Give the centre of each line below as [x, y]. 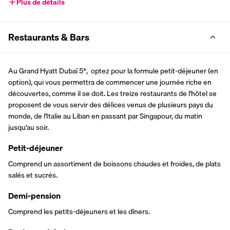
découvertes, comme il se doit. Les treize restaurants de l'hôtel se [112, 94]
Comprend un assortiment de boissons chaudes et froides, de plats [114, 164]
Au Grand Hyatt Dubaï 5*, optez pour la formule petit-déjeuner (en [113, 71]
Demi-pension [34, 196]
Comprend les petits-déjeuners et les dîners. [79, 212]
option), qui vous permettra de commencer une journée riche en [110, 82]
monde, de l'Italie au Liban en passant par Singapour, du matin [105, 116]
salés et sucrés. [33, 175]
